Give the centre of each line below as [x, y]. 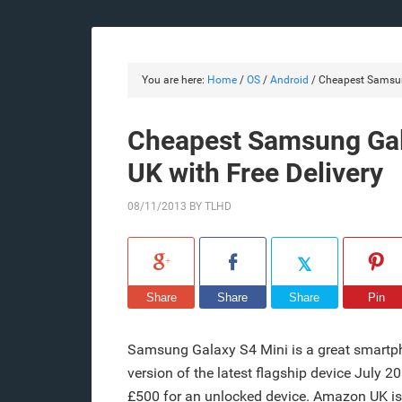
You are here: [175, 80]
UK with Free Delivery [255, 173]
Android [289, 80]
